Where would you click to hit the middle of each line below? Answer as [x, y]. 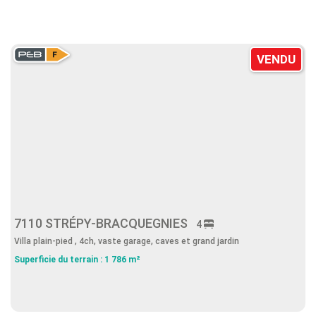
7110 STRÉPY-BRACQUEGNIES [105, 223]
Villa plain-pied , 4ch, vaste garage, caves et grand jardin [127, 241]
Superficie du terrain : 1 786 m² [77, 260]
